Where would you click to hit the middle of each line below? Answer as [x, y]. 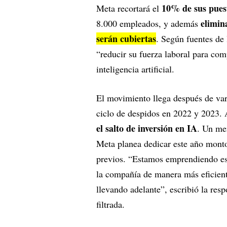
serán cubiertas [126, 39]
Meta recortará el [129, 8]
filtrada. [110, 204]
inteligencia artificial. [135, 69]
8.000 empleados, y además [148, 24]
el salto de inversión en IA [147, 128]
